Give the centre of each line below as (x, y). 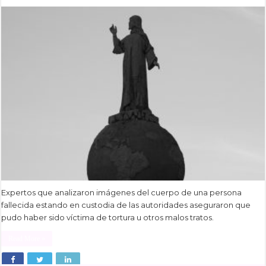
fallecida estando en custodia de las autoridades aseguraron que (126, 205)
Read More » (27, 239)
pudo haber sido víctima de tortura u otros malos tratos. (108, 218)
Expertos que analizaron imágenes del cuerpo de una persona (122, 193)
